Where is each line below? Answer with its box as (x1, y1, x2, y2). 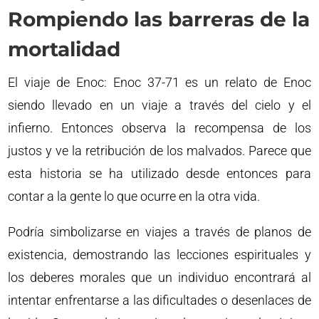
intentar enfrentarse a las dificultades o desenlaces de (8, 292, 311, 308)
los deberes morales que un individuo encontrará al (8, 269, 311, 285)
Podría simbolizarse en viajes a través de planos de (8, 224, 311, 239)
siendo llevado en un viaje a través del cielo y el (8, 97, 311, 113)
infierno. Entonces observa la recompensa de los (8, 120, 311, 135)
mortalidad (8, 36, 121, 61)
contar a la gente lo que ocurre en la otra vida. (8, 188, 261, 204)
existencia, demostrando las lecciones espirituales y (8, 246, 311, 262)
